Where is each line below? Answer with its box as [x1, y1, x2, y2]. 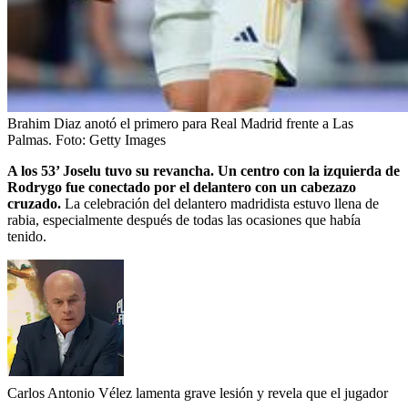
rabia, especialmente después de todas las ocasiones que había [7, 211, 361, 228]
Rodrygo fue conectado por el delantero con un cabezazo [7, 178, 356, 195]
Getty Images [89, 131, 166, 148]
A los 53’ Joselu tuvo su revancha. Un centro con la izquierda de [7, 162, 400, 178]
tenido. [7, 228, 46, 244]
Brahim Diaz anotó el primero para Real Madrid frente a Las [7, 115, 353, 131]
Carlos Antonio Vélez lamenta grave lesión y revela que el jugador [7, 384, 388, 401]
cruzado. [7, 195, 65, 211]
